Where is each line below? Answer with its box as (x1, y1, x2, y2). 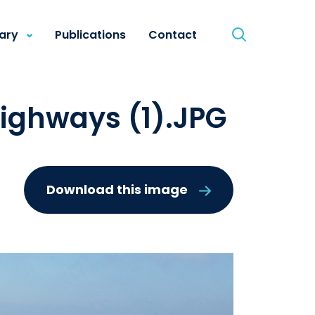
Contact (148, 27, 197, 43)
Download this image (46, 181, 188, 198)
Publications (55, 27, 126, 43)
